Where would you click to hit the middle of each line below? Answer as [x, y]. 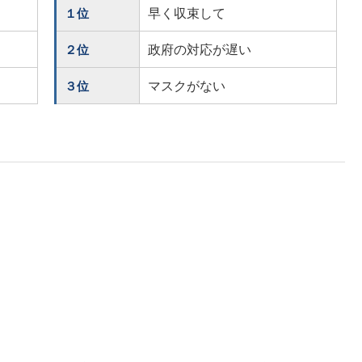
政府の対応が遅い [200, 50]
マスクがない [187, 86]
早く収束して [187, 13]
